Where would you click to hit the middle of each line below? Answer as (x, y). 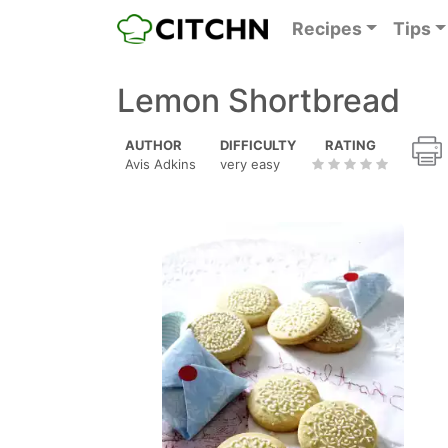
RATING (350, 145)
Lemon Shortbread (258, 100)
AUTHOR (153, 145)
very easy (250, 164)
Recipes (326, 28)
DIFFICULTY (258, 145)
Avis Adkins (160, 164)
